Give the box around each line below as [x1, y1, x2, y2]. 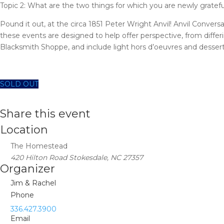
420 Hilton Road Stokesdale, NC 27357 [10, 153, 143, 162]
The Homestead [10, 141, 67, 150]
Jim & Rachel [10, 178, 56, 187]
